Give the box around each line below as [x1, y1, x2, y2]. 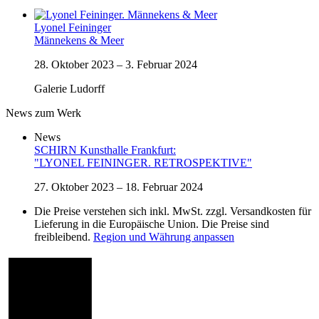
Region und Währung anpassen [93, 230, 234, 243]
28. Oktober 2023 [34, 58, 117, 70]
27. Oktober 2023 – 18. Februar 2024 [34, 180, 203, 193]
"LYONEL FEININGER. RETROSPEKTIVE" [34, 156, 252, 169]
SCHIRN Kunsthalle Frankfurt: [34, 143, 176, 156]
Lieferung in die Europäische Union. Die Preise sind [34, 217, 269, 230]
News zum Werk [6, 106, 81, 119]
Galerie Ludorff [34, 82, 105, 95]
